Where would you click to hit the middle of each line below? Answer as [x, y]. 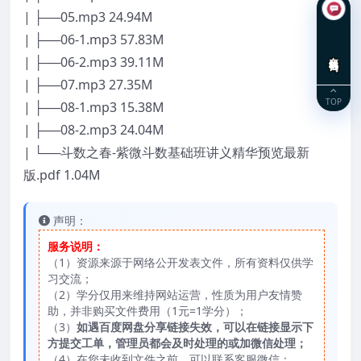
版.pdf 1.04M [62, 174]
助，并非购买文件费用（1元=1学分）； [147, 310]
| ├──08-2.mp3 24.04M [94, 129]
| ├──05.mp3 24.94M [88, 17]
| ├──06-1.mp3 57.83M [94, 39]
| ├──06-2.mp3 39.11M [94, 62]
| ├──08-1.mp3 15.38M [94, 107]
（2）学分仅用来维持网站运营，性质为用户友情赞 [175, 294]
